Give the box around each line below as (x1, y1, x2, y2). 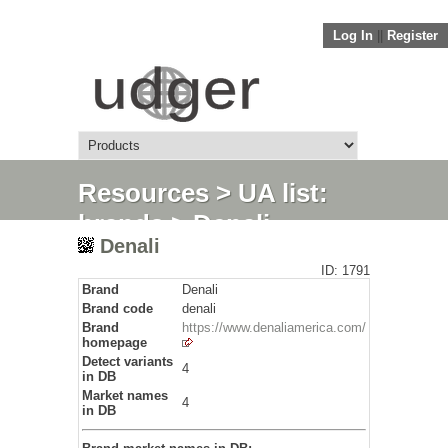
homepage (82, 335, 147, 350)
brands (78, 209, 164, 239)
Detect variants (82, 354, 173, 369)
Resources (78, 178, 209, 208)
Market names (82, 388, 168, 403)
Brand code (82, 301, 153, 316)
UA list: (238, 178, 328, 208)
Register (387, 28, 438, 43)
